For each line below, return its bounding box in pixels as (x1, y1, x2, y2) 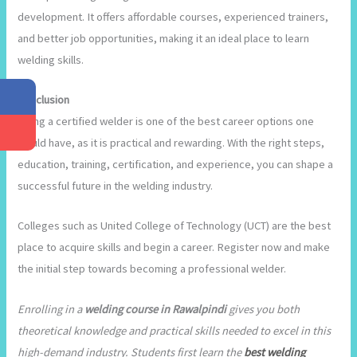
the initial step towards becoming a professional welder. (18, 261, 287, 277)
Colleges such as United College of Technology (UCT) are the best (18, 218, 331, 233)
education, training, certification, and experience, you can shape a (18, 156, 334, 171)
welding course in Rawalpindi (84, 301, 227, 316)
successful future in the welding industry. (18, 178, 214, 193)
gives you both (226, 301, 300, 316)
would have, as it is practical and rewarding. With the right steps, (18, 135, 325, 150)
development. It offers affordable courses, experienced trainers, (18, 9, 329, 24)
